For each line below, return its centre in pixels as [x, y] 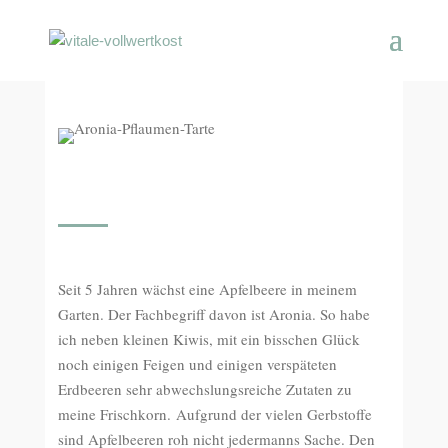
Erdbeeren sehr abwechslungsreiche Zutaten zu [205, 389]
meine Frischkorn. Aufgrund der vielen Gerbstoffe [215, 414]
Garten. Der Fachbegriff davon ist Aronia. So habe [214, 314]
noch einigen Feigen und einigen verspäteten [198, 364]
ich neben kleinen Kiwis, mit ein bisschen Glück [209, 339]
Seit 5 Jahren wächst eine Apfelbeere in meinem [208, 289]
